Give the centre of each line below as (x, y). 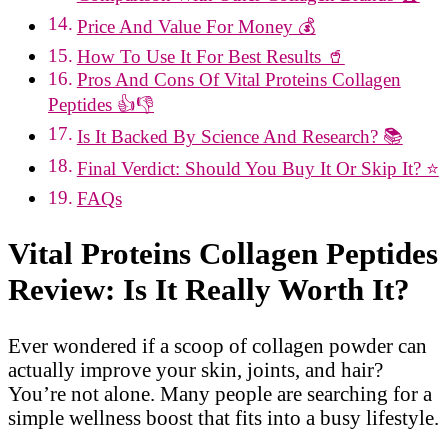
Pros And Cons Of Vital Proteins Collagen (238, 80)
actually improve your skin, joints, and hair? (195, 369)
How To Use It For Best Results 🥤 (210, 57)
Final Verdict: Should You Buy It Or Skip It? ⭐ (257, 169)
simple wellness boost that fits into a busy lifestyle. (223, 417)
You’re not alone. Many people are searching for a (220, 393)
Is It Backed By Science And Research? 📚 (239, 137)
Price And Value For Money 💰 (196, 27)
